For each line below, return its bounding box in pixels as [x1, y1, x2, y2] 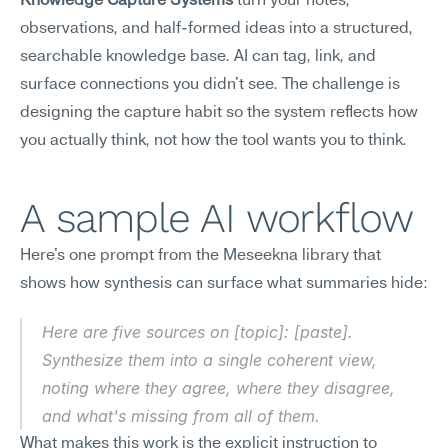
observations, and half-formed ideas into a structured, [20, 21, 413, 37]
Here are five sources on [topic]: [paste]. [42, 322, 353, 342]
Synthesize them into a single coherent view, [42, 350, 377, 370]
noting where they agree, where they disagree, [42, 378, 395, 398]
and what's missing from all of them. [42, 406, 320, 426]
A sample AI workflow [20, 194, 413, 242]
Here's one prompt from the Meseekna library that [20, 248, 381, 264]
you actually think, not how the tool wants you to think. [20, 133, 407, 149]
